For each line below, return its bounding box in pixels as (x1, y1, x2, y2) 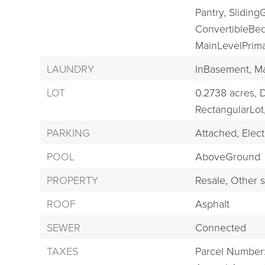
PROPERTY (47, 173, 99, 188)
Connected (195, 220, 246, 235)
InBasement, (195, 62, 251, 76)
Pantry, (195, 5, 226, 20)
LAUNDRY (47, 62, 95, 76)
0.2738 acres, (195, 85, 257, 100)
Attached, (195, 125, 239, 140)
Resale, (195, 173, 228, 188)
